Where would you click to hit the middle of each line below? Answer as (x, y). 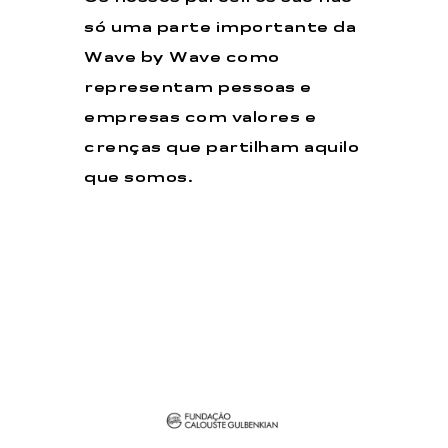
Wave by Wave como (182, 58)
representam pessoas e (198, 88)
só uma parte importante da (220, 28)
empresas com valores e (200, 118)
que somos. (138, 178)
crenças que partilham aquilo (222, 148)
